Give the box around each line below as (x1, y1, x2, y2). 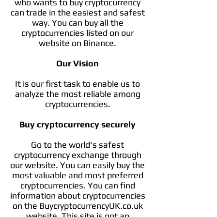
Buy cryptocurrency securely (19, 119, 136, 129)
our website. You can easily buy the (10, 160, 145, 170)
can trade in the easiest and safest (10, 7, 145, 17)
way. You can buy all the (31, 17, 124, 28)
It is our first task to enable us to (15, 78, 140, 89)
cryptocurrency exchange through (14, 150, 141, 160)
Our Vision (56, 58, 99, 68)
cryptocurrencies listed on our (21, 28, 134, 38)
